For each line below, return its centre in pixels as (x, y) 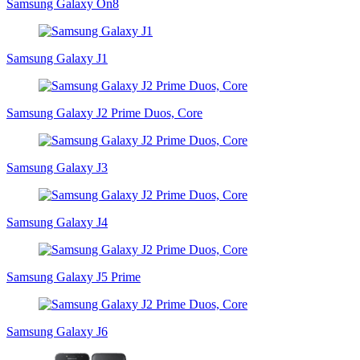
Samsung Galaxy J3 (57, 168)
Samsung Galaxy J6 (57, 332)
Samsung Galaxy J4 (57, 223)
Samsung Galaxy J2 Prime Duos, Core (104, 113)
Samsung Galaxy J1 (57, 59)
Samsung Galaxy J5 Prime (74, 277)
